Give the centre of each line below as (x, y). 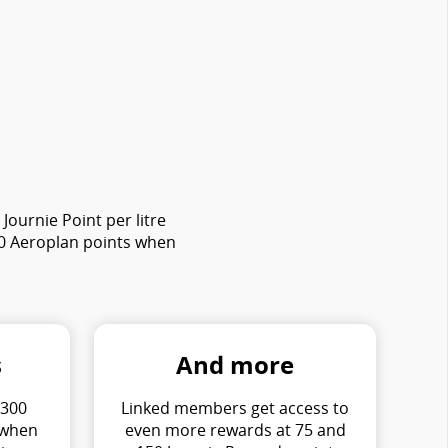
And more (235, 364)
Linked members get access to (235, 407)
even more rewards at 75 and (235, 429)
